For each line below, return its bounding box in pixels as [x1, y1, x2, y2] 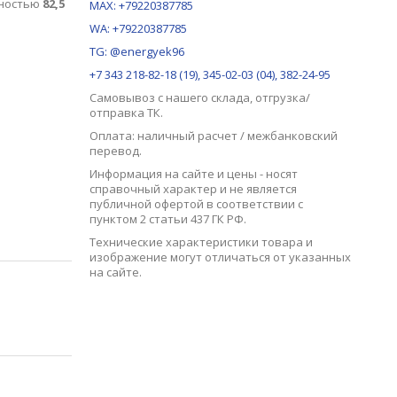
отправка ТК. [89, 105, 163, 121]
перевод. [89, 143, 142, 159]
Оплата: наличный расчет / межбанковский [89, 128, 338, 144]
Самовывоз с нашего [89, 90, 211, 105]
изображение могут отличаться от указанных [89, 249, 351, 265]
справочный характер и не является [89, 181, 297, 197]
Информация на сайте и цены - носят [89, 166, 298, 182]
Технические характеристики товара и [89, 234, 313, 250]
